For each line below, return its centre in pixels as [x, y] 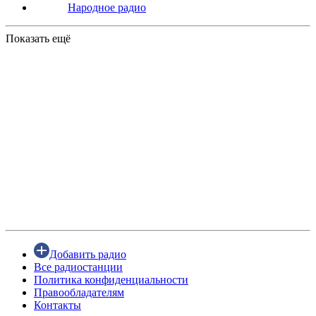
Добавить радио [88, 255]
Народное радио [107, 8]
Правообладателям [79, 293]
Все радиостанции [78, 267]
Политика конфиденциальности [111, 280]
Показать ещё [38, 39]
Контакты [57, 305]
